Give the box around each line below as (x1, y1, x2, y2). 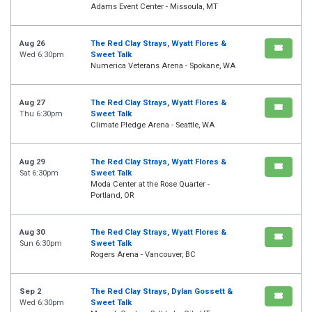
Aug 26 (19, 39, 45, 49)
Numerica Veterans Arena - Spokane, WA (91, 61, 235, 71)
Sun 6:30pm (19, 239, 62, 249)
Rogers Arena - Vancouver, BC (91, 250, 196, 260)
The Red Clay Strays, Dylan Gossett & (91, 287, 233, 297)
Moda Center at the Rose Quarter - (91, 180, 210, 189)
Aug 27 (19, 98, 45, 108)
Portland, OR (91, 191, 134, 201)
